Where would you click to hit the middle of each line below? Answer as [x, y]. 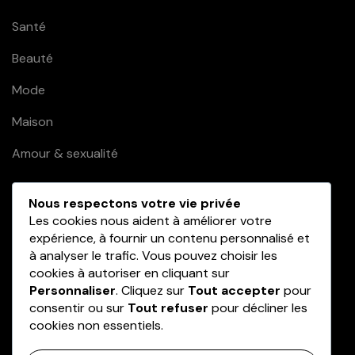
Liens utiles [61, 213]
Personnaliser [73, 290]
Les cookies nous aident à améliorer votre [151, 220]
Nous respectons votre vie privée [135, 203]
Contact [36, 258]
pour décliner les [258, 307]
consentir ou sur [78, 307]
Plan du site [45, 321]
